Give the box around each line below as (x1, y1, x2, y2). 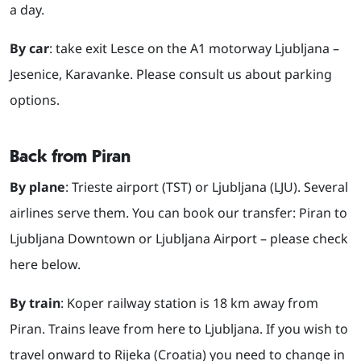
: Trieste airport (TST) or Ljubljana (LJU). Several (65, 178, 348, 197)
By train (10, 294, 60, 313)
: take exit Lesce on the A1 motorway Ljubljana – (49, 39, 339, 58)
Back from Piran (10, 145, 131, 168)
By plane (10, 178, 65, 197)
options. (10, 91, 60, 110)
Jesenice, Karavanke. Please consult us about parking (10, 65, 332, 84)
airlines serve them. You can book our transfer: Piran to (10, 204, 347, 222)
